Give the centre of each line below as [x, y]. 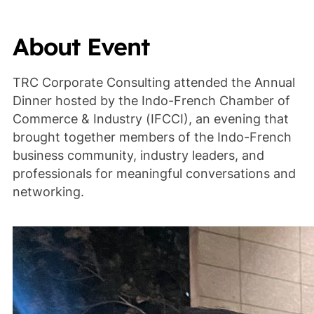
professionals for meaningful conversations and [154, 174]
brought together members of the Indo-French [152, 137]
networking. [48, 192]
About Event [81, 46]
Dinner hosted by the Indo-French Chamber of [151, 101]
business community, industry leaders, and [138, 156]
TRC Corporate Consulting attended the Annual [153, 83]
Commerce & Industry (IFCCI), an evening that [150, 119]
